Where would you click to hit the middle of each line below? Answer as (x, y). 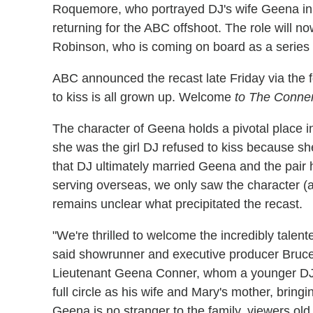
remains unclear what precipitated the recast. (177, 204)
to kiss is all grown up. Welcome (144, 97)
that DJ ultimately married (125, 166)
